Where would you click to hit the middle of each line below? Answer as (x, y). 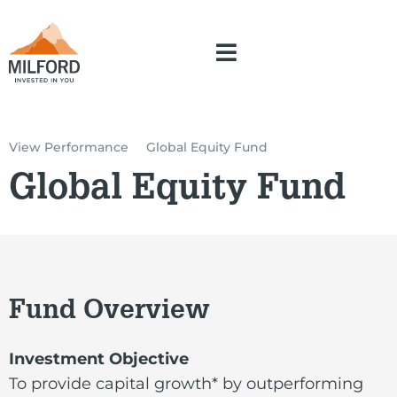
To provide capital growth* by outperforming (186, 383)
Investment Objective (99, 358)
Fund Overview (109, 312)
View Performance (69, 147)
